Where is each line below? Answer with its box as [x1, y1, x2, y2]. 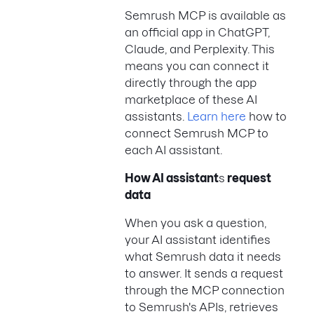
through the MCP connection [125, 283, 285, 296]
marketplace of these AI [125, 93, 257, 106]
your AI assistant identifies [125, 233, 271, 246]
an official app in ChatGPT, [125, 25, 270, 39]
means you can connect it [125, 59, 269, 72]
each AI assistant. [125, 143, 222, 156]
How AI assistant [125, 171, 219, 184]
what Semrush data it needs [125, 250, 281, 263]
